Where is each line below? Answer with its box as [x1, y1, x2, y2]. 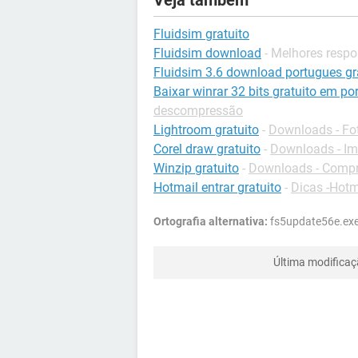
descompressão [153, 103, 243, 118]
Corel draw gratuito [153, 141, 261, 157]
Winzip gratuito [153, 161, 239, 176]
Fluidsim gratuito [153, 26, 249, 42]
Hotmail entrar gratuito [153, 180, 281, 195]
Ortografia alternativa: [153, 215, 268, 228]
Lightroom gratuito [153, 122, 259, 137]
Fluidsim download [153, 46, 261, 61]
